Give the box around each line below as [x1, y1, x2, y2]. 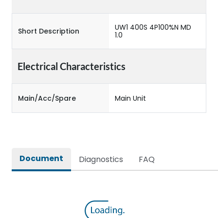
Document [19, 153, 63, 164]
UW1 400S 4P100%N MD [115, 22, 191, 32]
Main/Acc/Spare [18, 93, 76, 103]
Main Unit [115, 93, 146, 103]
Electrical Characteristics [18, 60, 126, 72]
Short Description [18, 26, 79, 36]
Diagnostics [79, 154, 123, 165]
